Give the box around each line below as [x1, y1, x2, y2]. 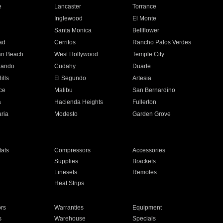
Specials [132, 215, 156, 222]
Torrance [132, 3, 157, 10]
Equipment [132, 204, 162, 211]
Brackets [132, 158, 156, 165]
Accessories [132, 147, 166, 154]
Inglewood [54, 15, 83, 22]
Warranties [54, 204, 84, 211]
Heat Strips [54, 180, 84, 187]
